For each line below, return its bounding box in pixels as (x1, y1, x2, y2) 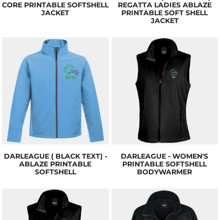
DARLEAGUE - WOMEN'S (121, 151, 209, 161)
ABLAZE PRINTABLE (19, 159, 92, 168)
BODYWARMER (137, 167, 192, 176)
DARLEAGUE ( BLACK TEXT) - (3, 151, 107, 161)
